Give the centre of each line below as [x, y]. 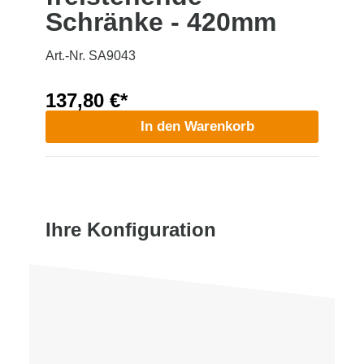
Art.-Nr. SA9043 [91, 55]
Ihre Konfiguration [131, 229]
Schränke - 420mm [161, 22]
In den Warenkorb [197, 126]
